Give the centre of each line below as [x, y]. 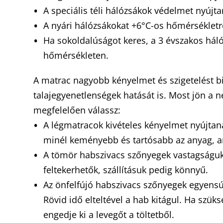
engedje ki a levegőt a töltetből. [110, 215]
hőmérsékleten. [77, 55]
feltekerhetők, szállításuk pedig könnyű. [127, 170]
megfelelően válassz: [78, 110]
